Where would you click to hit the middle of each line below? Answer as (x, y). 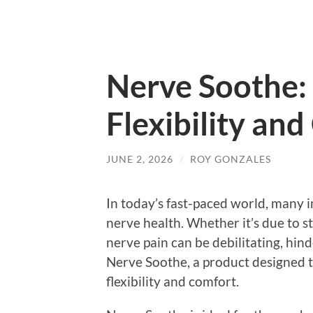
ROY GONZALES (231, 159)
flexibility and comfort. (173, 281)
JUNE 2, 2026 (140, 159)
